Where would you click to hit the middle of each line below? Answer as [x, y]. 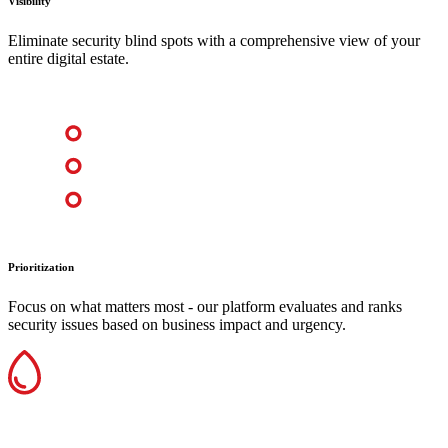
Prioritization [41, 267]
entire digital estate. [68, 59]
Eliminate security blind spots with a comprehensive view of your [214, 41]
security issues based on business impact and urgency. [177, 325]
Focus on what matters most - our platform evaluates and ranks [205, 307]
